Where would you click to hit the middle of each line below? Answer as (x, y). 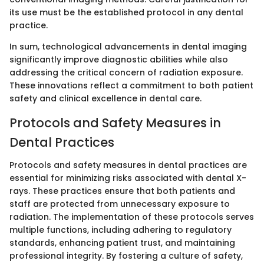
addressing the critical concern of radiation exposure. (126, 72)
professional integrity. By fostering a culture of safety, (126, 255)
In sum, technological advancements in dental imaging (128, 47)
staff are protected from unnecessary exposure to (120, 204)
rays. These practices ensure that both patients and (122, 191)
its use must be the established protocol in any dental (126, 12)
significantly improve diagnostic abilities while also (119, 60)
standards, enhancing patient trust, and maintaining (122, 242)
